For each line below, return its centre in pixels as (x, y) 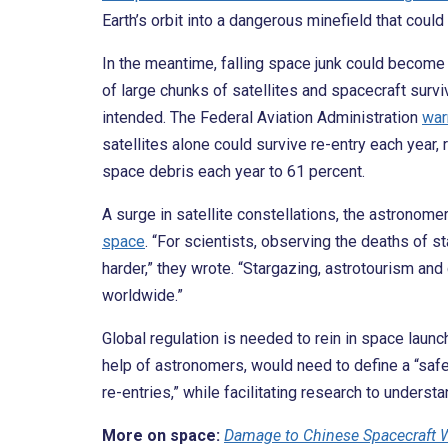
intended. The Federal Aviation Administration (262, 118)
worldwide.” (142, 296)
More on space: (161, 436)
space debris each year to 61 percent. (233, 172)
